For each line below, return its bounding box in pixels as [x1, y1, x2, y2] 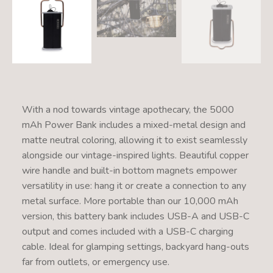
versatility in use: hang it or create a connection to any [21, 179, 246, 193]
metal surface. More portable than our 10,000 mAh [21, 194, 238, 208]
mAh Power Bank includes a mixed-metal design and [21, 118, 246, 132]
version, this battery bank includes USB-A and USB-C [21, 209, 249, 223]
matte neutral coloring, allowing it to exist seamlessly [21, 133, 247, 147]
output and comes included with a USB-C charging [21, 224, 233, 238]
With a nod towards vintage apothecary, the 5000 [21, 102, 234, 116]
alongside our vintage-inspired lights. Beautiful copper [21, 148, 249, 162]
